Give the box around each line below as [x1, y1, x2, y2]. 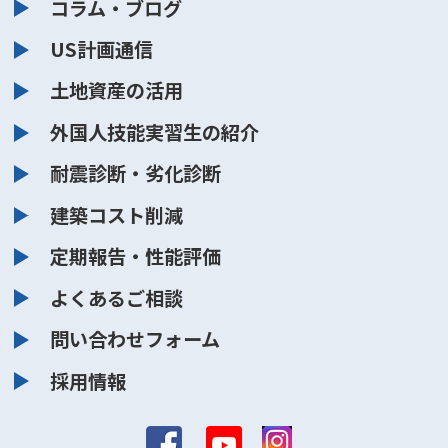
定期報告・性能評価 [50, 242, 222, 271]
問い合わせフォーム [50, 325, 221, 354]
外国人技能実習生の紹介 [50, 117, 260, 146]
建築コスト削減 [50, 200, 184, 229]
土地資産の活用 [50, 76, 184, 105]
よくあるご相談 [50, 283, 184, 312]
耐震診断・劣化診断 [50, 159, 222, 188]
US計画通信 [50, 35, 154, 64]
